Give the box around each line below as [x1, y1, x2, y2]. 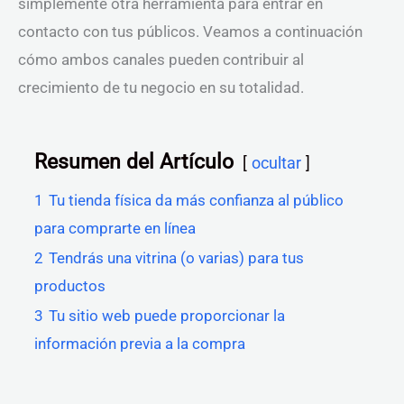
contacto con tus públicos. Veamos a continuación [18, 23, 363, 41]
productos [34, 277, 106, 295]
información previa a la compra [34, 335, 245, 353]
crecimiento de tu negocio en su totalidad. [18, 78, 304, 96]
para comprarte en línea [34, 219, 196, 237]
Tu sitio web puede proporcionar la [49, 307, 285, 325]
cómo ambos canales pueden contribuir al [18, 50, 304, 69]
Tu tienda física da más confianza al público [49, 191, 344, 209]
